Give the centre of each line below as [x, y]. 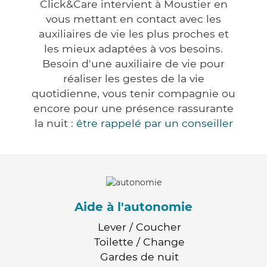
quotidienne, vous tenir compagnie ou [133, 94]
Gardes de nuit [139, 256]
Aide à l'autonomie [133, 207]
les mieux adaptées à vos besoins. [133, 49]
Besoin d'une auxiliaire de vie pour [133, 64]
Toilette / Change [139, 241]
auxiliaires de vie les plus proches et [133, 34]
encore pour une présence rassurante [133, 108]
